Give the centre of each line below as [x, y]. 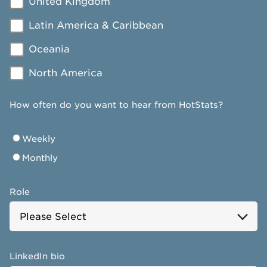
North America [66, 73]
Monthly [40, 158]
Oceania [49, 49]
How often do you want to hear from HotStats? [116, 105]
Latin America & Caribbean [96, 25]
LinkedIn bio [37, 256]
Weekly [39, 139]
